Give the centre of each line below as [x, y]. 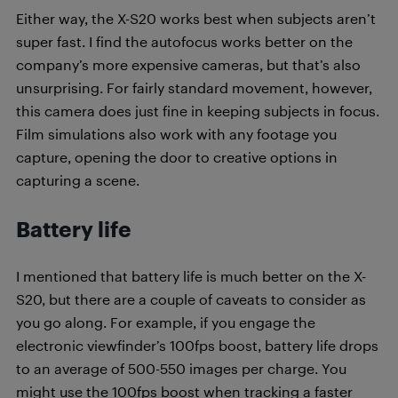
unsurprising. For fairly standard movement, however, [194, 87]
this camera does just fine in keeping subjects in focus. [198, 110]
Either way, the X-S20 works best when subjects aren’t [196, 18]
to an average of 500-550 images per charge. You [181, 368]
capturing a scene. [78, 179]
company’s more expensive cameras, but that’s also [188, 64]
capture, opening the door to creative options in [177, 156]
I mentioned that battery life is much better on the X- [191, 275]
